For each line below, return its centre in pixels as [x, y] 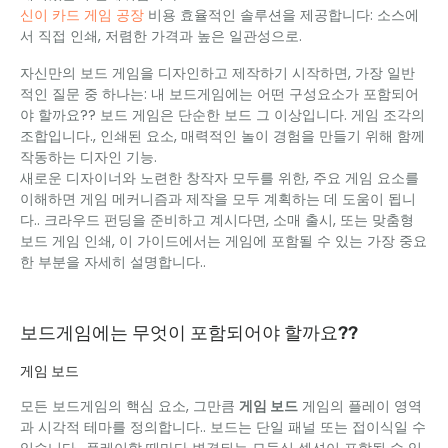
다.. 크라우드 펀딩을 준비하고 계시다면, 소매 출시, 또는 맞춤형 [217, 220]
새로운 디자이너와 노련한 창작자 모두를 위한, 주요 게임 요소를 [219, 178]
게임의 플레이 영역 [360, 406]
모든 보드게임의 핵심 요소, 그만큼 [129, 406]
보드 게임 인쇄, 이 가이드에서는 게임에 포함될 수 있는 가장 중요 [223, 241]
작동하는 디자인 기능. [88, 157]
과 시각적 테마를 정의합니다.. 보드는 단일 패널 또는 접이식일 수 [223, 427]
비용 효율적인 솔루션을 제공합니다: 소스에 [283, 15]
